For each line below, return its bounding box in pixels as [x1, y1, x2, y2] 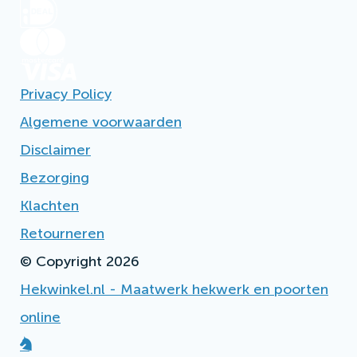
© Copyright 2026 [20, 253, 139, 271]
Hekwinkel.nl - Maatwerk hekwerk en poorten [20, 280, 328, 299]
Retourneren [20, 225, 104, 243]
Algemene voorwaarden [20, 113, 182, 131]
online [20, 308, 61, 327]
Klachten [20, 197, 79, 215]
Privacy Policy [20, 85, 112, 104]
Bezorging [20, 169, 89, 187]
